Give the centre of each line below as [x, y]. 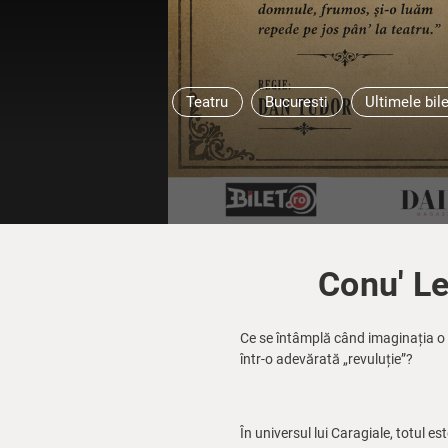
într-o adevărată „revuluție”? [326, 359]
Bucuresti [297, 102]
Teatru [207, 102]
